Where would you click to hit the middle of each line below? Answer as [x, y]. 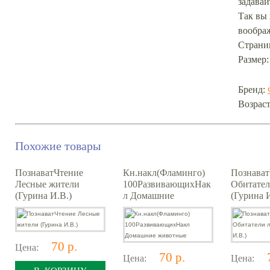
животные [144, 207]
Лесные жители [47, 184]
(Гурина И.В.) [43, 196]
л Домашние [149, 196]
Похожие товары [58, 146]
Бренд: [253, 89]
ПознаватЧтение [49, 173]
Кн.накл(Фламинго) [164, 173]
